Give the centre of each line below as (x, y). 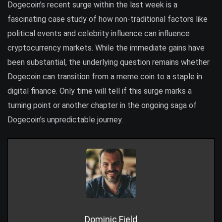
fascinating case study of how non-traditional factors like (108, 19)
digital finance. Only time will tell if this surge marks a (100, 91)
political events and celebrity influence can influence (99, 33)
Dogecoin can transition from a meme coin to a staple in (105, 76)
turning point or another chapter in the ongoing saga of (102, 105)
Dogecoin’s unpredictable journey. (65, 119)
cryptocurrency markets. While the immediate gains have (106, 48)
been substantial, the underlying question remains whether (109, 62)
